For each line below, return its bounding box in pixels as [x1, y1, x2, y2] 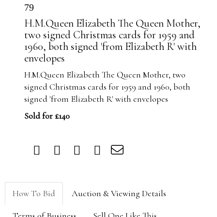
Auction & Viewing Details [72, 188, 166, 199]
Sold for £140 [24, 110, 70, 121]
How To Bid [13, 188, 55, 199]
